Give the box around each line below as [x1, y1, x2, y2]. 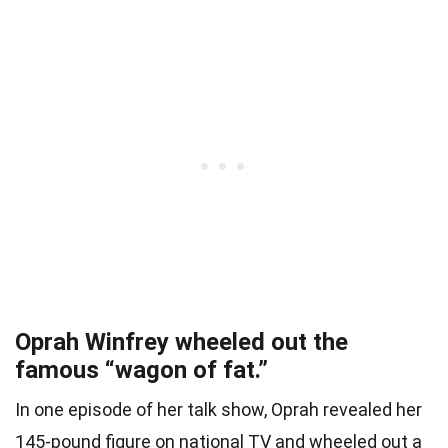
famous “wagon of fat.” [15, 356, 268, 385]
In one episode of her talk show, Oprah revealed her [15, 399, 422, 421]
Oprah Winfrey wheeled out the [15, 328, 348, 357]
